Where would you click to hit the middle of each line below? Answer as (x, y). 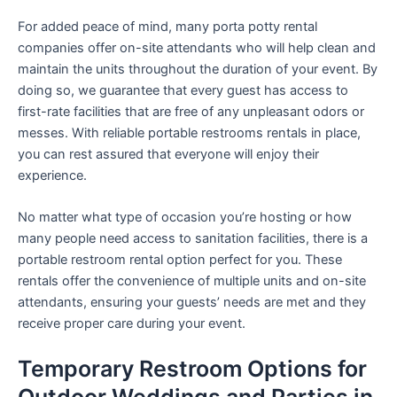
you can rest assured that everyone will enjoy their (168, 154)
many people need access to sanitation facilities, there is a (193, 239)
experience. (52, 175)
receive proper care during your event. (132, 324)
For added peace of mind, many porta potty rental (167, 26)
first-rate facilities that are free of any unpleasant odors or (191, 111)
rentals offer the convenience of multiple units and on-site (192, 281)
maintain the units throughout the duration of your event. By (198, 69)
